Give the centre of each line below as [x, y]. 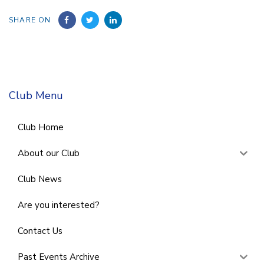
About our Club [49, 153]
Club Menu [36, 96]
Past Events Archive [59, 257]
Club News [40, 179]
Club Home [41, 127]
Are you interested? [59, 205]
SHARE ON [30, 20]
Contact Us [40, 231]
